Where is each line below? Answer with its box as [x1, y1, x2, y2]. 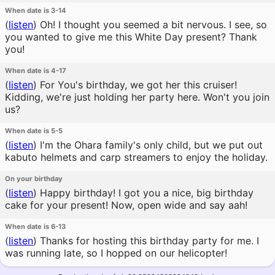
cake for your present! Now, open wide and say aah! [5, 199, 247, 211]
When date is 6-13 [5, 222, 66, 231]
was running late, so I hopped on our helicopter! [5, 247, 227, 259]
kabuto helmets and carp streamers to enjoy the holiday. [5, 151, 268, 163]
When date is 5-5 [5, 126, 63, 135]
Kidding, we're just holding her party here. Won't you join [5, 91, 269, 103]
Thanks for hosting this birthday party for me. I [37, 234, 259, 247]
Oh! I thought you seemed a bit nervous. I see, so [37, 18, 267, 31]
